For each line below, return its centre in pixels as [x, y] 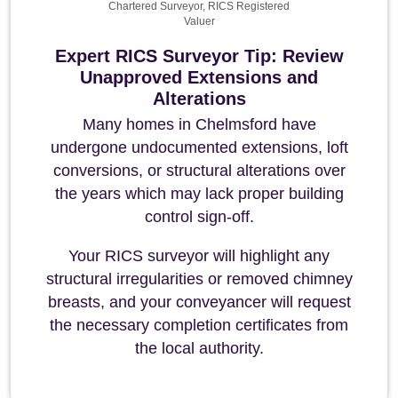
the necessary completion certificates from [199, 325]
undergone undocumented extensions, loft [199, 147]
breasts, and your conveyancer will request [199, 302]
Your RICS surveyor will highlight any [199, 256]
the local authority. [199, 348]
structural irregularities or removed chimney [199, 279]
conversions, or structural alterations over [199, 171]
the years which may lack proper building [199, 194]
